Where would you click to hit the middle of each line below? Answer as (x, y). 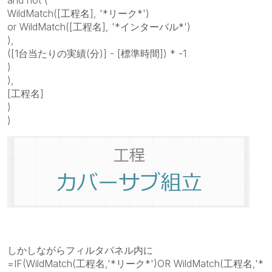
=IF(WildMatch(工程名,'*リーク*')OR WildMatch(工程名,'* (135, 263)
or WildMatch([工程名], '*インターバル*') (99, 26)
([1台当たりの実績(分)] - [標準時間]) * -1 (97, 53)
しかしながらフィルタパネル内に (80, 250)
